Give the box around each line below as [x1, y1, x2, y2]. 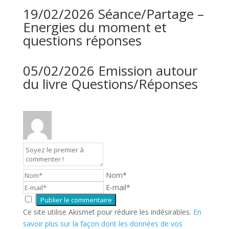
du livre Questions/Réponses [22, 75, 198, 93]
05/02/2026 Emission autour [22, 61, 197, 80]
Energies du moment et [22, 18, 167, 36]
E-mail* [105, 182, 130, 192]
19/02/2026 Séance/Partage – [22, 5, 204, 23]
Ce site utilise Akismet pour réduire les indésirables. [22, 207, 193, 217]
